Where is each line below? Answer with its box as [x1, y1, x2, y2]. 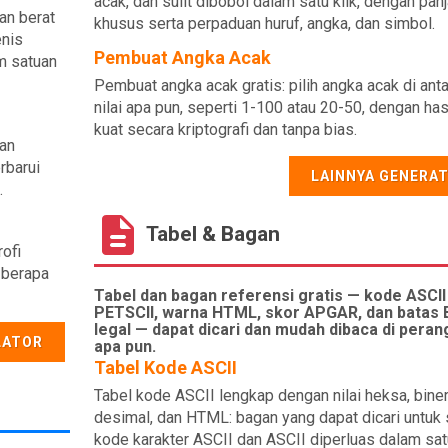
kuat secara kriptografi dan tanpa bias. [93, 120, 357, 139]
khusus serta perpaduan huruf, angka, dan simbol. [93, 14, 435, 33]
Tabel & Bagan [141, 221, 280, 246]
